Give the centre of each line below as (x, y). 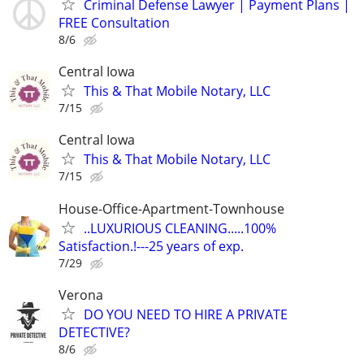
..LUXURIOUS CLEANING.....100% (180, 228)
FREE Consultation (114, 23)
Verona (81, 295)
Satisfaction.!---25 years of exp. (151, 246)
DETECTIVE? (94, 332)
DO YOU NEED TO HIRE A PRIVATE (186, 314)
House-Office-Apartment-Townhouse (171, 208)
